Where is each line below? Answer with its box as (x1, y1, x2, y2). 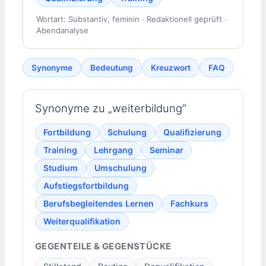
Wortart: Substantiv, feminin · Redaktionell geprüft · (36, 14, 227, 24)
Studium (43, 163, 78, 173)
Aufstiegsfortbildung (43, 180, 129, 191)
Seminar (150, 145, 183, 156)
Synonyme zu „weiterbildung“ (35, 102, 186, 115)
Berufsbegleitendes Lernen (43, 198, 154, 209)
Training (43, 145, 77, 156)
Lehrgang (94, 145, 133, 156)
